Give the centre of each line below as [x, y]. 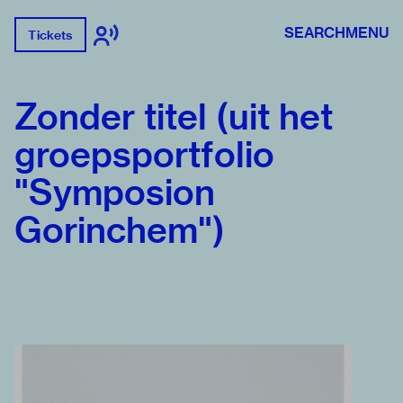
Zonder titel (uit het [174, 117]
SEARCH [315, 32]
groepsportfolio [144, 155]
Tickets [50, 35]
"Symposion [115, 193]
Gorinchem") [120, 230]
